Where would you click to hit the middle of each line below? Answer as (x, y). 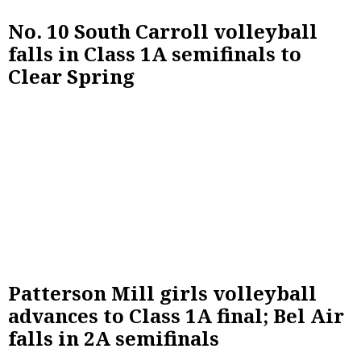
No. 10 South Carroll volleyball (163, 31)
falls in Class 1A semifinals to (155, 53)
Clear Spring (71, 76)
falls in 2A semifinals (114, 338)
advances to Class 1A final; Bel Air (176, 315)
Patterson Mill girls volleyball (162, 293)
